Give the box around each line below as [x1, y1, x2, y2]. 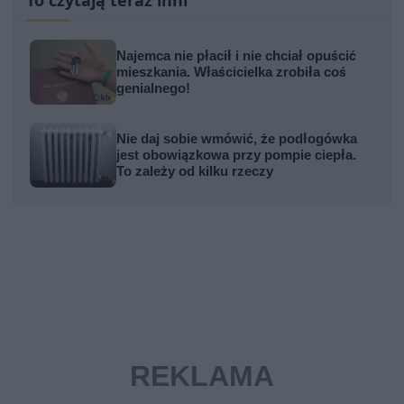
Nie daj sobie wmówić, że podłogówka [116, 131, 358, 148]
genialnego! [116, 80, 191, 97]
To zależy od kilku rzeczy [116, 163, 274, 180]
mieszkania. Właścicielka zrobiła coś [116, 64, 347, 81]
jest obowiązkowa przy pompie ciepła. [116, 147, 357, 164]
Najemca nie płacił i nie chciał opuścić [116, 48, 357, 65]
